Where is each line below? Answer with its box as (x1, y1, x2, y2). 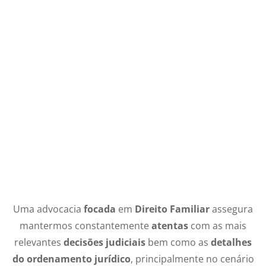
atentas (151, 218, 188, 232)
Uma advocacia (13, 202, 84, 216)
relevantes (14, 235, 64, 249)
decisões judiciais (64, 235, 145, 249)
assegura (210, 202, 253, 216)
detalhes (211, 235, 252, 249)
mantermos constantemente (20, 218, 151, 232)
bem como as (145, 235, 211, 249)
